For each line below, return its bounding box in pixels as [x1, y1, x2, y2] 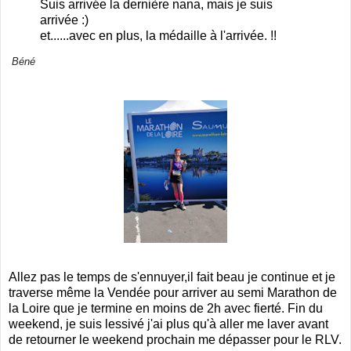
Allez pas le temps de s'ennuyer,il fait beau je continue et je [9, 270, 335, 284]
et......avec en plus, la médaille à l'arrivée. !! [40, 28, 277, 42]
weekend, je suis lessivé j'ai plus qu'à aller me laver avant [9, 317, 328, 331]
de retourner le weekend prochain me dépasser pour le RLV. [9, 333, 342, 347]
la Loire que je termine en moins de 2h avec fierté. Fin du [9, 302, 323, 316]
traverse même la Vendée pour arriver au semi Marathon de [9, 286, 337, 300]
